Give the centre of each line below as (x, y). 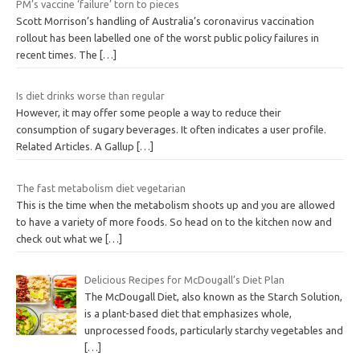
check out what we (61, 238)
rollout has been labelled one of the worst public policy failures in (168, 37)
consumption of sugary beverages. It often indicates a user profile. (171, 130)
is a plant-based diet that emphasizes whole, (188, 314)
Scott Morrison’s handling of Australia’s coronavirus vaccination (165, 20)
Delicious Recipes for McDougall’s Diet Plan (184, 280)
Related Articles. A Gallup (76, 147)
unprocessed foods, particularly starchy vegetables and (213, 331)
